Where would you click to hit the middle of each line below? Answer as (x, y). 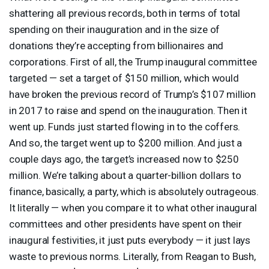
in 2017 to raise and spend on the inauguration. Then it (128, 110)
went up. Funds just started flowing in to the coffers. (125, 126)
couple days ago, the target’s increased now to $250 (124, 159)
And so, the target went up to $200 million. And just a (126, 143)
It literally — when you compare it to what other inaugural (133, 207)
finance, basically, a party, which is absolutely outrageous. (134, 191)
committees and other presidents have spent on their (125, 224)
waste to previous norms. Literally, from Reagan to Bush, (132, 256)
